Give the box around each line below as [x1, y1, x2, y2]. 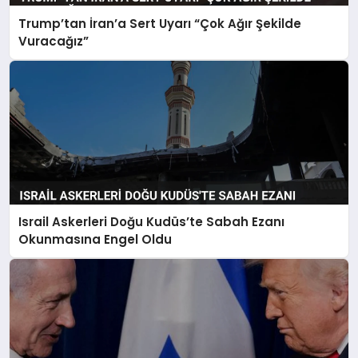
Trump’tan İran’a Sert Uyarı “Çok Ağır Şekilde [18, 14, 302, 32]
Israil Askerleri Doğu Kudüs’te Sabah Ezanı [18, 213, 285, 231]
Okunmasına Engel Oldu [18, 231, 173, 249]
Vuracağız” [18, 32, 89, 50]
